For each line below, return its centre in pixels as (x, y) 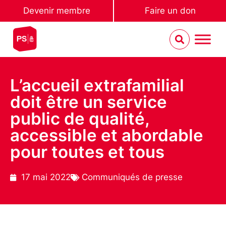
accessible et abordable (107, 135)
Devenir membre (56, 11)
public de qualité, (80, 119)
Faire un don (170, 11)
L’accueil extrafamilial (97, 85)
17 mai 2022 (46, 177)
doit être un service (89, 102)
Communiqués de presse (132, 177)
